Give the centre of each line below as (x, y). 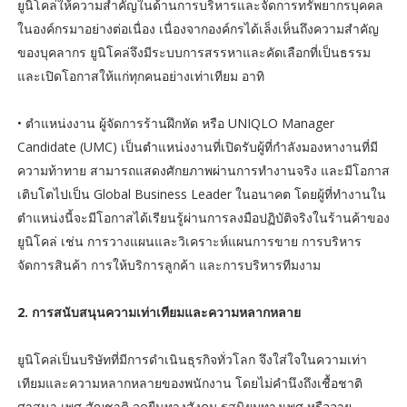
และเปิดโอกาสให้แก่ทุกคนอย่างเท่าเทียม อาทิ (140, 76)
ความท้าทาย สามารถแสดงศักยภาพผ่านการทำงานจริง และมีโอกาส (203, 171)
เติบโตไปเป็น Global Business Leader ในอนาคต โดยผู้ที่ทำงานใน (201, 194)
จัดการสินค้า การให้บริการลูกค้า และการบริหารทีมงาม (169, 265)
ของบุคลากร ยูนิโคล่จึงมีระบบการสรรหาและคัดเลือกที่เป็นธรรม (194, 53)
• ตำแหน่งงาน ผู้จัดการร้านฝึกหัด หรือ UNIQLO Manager (175, 124)
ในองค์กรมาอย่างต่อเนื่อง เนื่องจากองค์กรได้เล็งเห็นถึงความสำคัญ (198, 29)
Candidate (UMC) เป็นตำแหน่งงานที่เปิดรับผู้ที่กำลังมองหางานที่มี (197, 147)
